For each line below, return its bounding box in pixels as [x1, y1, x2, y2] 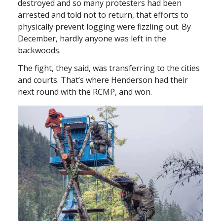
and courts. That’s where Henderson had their [18, 74, 188, 85]
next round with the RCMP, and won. [18, 86, 152, 97]
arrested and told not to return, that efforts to [18, 9, 188, 20]
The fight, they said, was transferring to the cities [18, 62, 200, 74]
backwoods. [18, 44, 61, 56]
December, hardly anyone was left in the [18, 33, 166, 44]
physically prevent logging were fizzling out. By [18, 21, 191, 32]
